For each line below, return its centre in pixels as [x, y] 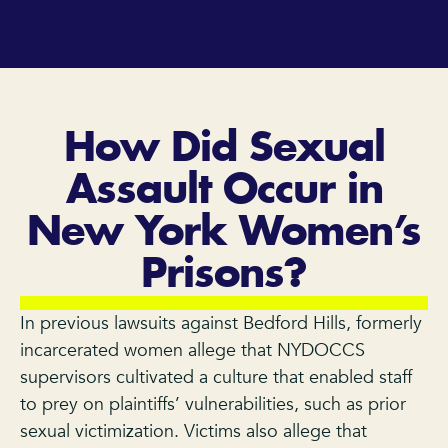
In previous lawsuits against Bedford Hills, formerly [221, 323]
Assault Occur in [224, 190]
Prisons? [224, 274]
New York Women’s [224, 232]
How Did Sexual [224, 148]
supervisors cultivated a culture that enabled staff [216, 377]
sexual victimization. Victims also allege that [193, 431]
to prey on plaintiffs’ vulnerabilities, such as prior [213, 404]
